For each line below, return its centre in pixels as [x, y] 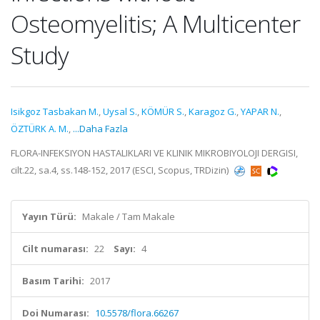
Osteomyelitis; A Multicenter [155, 24]
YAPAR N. [260, 111]
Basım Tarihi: [53, 281]
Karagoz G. [212, 111]
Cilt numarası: [55, 249]
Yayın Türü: [49, 216]
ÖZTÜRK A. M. [40, 129]
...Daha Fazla [100, 129]
